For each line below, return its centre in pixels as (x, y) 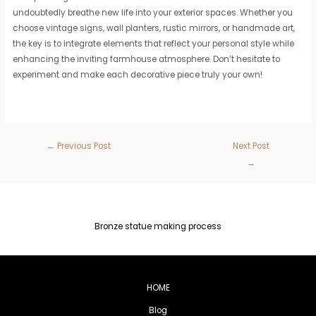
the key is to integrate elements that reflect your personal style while (154, 43)
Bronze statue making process (158, 227)
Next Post (251, 146)
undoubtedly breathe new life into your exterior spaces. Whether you (153, 12)
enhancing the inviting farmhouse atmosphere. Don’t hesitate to (147, 59)
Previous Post (83, 146)
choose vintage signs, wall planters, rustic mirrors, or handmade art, (154, 28)
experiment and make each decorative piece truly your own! (138, 74)
